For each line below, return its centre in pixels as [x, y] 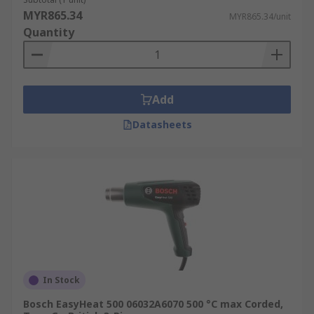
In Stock [61, 280]
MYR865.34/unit [260, 16]
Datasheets [162, 124]
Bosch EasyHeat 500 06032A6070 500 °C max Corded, [153, 304]
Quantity [49, 32]
